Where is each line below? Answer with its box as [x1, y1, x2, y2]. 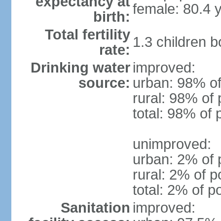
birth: [93, 9, 130, 25]
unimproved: [132, 136, 211, 152]
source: [78, 75, 130, 91]
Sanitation [60, 200, 130, 216]
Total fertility [44, 27, 130, 42]
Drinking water [30, 60, 130, 75]
